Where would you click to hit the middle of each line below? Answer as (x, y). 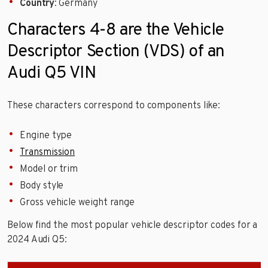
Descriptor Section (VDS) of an (116, 52)
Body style (42, 186)
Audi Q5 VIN (52, 73)
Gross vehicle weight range (77, 202)
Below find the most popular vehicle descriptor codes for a (133, 226)
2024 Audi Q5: (37, 240)
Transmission (48, 152)
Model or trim (49, 169)
